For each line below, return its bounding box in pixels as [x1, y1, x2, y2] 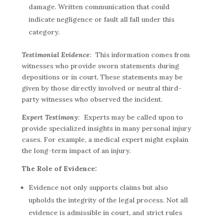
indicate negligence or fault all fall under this [28, 15, 174, 24]
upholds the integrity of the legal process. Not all [28, 196, 188, 205]
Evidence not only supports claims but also [28, 183, 168, 192]
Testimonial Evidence [21, 50, 90, 60]
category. [28, 28, 60, 37]
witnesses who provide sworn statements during [21, 62, 179, 71]
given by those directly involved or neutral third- [21, 84, 182, 93]
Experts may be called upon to [79, 113, 183, 122]
